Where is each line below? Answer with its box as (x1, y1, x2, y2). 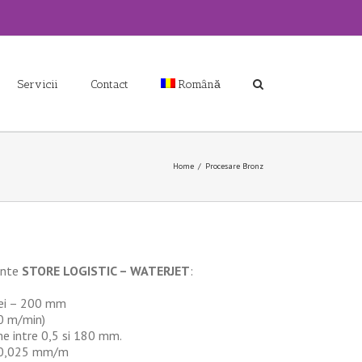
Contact (90, 78, 128, 91)
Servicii (18, 78, 58, 91)
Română (179, 78, 221, 91)
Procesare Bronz (205, 161, 263, 171)
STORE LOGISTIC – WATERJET (21, 263, 190, 279)
